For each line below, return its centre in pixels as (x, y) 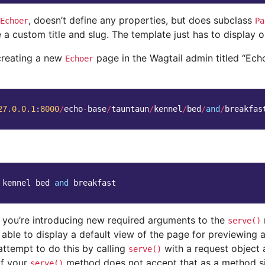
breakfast (95, 183)
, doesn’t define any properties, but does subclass (142, 20)
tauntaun (130, 109)
